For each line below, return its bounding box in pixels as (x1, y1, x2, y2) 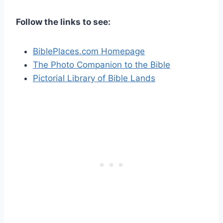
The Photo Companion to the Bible (33, 59, 170, 70)
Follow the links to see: (16, 16, 111, 27)
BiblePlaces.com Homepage (33, 46, 145, 56)
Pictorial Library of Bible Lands (33, 73, 155, 83)
